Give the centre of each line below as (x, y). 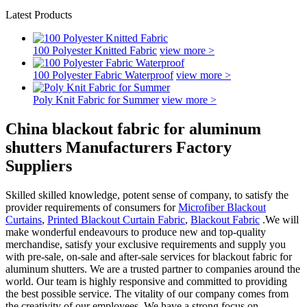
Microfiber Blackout (222, 207)
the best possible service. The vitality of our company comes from (147, 293)
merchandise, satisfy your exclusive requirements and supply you (146, 244)
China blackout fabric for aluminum (133, 128)
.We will (279, 219)
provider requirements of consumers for (92, 207)
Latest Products (39, 15)
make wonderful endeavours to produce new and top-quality (136, 232)
